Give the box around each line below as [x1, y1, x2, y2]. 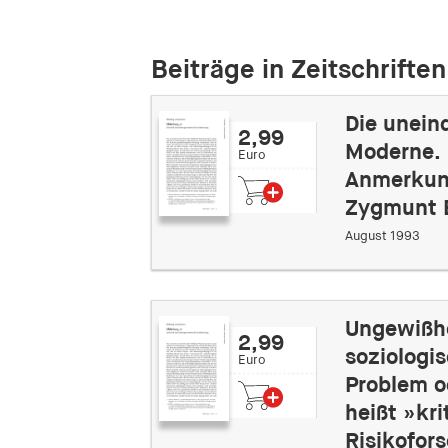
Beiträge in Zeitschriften [150, 57, 446, 84]
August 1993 [344, 230, 420, 244]
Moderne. [344, 141, 439, 164]
